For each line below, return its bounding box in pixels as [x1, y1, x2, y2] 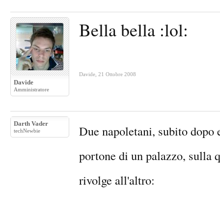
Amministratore [14, 86, 49, 92]
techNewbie [14, 128, 40, 134]
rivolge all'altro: [79, 172, 155, 188]
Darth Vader [14, 120, 48, 127]
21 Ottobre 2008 [98, 71, 136, 77]
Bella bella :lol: [79, 18, 188, 41]
